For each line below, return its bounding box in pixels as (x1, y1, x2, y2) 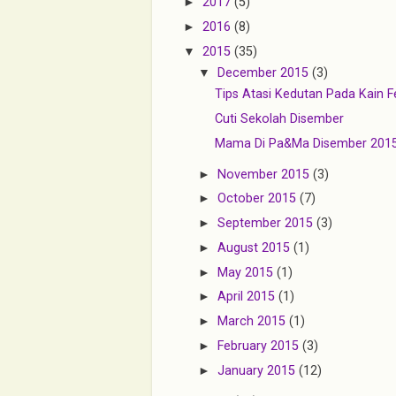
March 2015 (217, 314, 290, 330)
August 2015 (217, 240, 294, 255)
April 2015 (217, 289, 279, 305)
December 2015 (217, 65, 313, 80)
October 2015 (217, 191, 301, 207)
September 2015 (217, 216, 317, 232)
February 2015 (217, 339, 303, 354)
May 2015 (217, 264, 278, 280)
